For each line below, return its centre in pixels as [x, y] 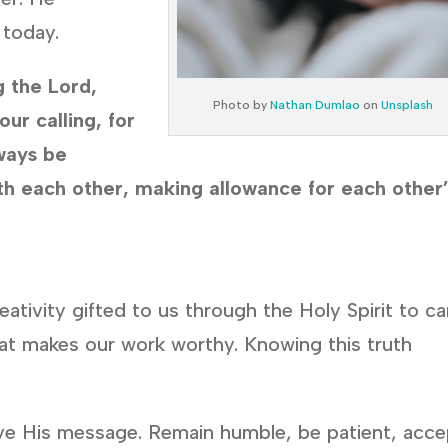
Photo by [242, 104]
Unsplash [407, 104]
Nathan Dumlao [315, 104]
